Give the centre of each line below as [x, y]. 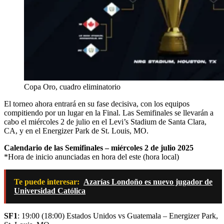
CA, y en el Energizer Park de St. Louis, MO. [76, 130]
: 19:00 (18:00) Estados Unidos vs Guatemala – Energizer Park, [118, 215]
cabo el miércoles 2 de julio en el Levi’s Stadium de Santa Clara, [105, 121]
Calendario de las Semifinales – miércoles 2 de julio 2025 [99, 147]
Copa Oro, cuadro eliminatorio [72, 86]
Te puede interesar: [47, 181]
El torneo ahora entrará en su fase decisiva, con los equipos [97, 103]
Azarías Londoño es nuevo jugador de [148, 181]
